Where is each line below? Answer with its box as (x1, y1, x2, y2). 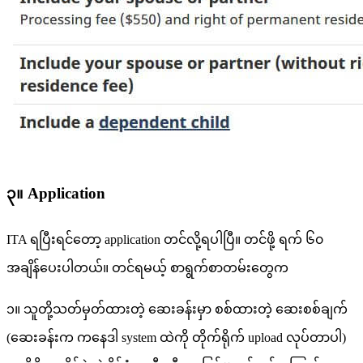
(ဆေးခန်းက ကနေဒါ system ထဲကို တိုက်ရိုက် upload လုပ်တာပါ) (6, 331, 346, 345)
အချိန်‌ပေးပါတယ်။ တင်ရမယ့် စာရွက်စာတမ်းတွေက (6, 261, 288, 275)
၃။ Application (6, 185, 105, 203)
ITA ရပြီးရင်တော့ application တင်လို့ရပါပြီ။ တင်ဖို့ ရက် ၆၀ (6, 233, 323, 247)
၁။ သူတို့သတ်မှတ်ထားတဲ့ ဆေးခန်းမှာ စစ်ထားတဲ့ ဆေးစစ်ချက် (6, 302, 348, 317)
